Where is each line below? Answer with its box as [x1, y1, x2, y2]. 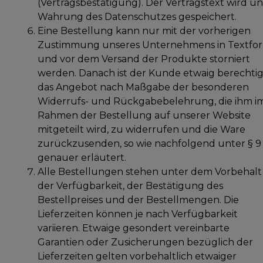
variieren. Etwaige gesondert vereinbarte [38, 222, 230, 234]
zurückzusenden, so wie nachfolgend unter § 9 [38, 137, 261, 149]
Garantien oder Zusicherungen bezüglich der [38, 236, 253, 248]
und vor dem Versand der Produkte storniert [38, 53, 250, 65]
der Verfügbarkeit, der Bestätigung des [38, 180, 223, 191]
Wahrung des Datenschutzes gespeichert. [38, 11, 237, 22]
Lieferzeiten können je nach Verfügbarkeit [38, 208, 238, 220]
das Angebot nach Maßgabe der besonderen [38, 81, 249, 93]
